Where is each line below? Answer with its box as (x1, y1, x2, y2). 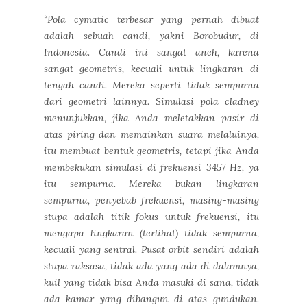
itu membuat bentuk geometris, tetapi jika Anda (44, 144, 259, 157)
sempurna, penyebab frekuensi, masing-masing (44, 193, 259, 206)
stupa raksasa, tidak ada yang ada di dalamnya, (44, 259, 259, 272)
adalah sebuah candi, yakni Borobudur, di (44, 29, 259, 42)
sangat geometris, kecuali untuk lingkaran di (44, 62, 259, 75)
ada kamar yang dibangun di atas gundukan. (44, 292, 259, 305)
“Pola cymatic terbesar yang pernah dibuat (44, 12, 259, 25)
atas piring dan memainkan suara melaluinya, (44, 127, 259, 140)
